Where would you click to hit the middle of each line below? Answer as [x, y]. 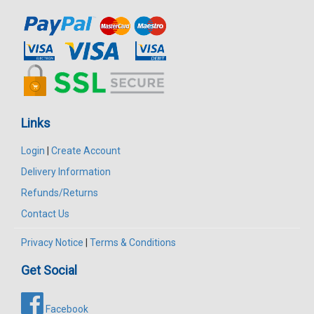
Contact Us [45, 214]
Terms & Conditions [133, 243]
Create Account [86, 151]
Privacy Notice [52, 243]
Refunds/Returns [60, 193]
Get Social [49, 271]
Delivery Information [66, 172]
